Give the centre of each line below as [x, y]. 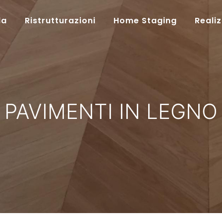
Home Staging [145, 21]
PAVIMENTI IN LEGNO [111, 111]
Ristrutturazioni [60, 21]
